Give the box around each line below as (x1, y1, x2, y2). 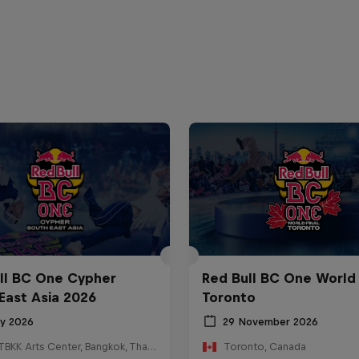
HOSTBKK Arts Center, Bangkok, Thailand (147, 341, 156, 353)
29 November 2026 (222, 315, 318, 328)
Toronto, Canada (223, 341, 306, 353)
